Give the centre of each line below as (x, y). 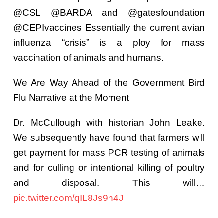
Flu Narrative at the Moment (71, 97)
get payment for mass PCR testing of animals (109, 152)
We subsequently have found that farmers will (109, 137)
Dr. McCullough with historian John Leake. (109, 122)
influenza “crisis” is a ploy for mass (109, 42)
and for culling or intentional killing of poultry (109, 167)
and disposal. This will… (109, 182)
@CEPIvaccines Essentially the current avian (109, 27)
